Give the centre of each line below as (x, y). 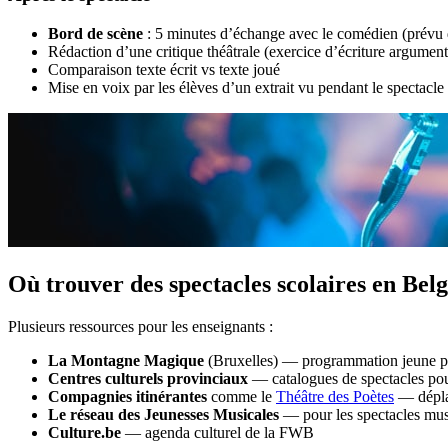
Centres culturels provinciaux (148, 378)
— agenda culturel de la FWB (217, 432)
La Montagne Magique (126, 360)
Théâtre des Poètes (335, 396)
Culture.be (84, 432)
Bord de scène (95, 34)
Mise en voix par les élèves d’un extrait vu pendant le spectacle (246, 88)
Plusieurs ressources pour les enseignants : (140, 326)
